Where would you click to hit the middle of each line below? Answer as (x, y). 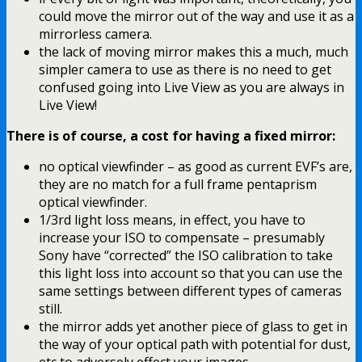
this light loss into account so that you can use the (191, 273)
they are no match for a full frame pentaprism (178, 184)
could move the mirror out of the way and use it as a (196, 16)
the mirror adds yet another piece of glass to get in (193, 326)
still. (51, 308)
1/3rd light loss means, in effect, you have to (172, 219)
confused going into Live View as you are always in (192, 87)
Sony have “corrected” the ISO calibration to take (186, 255)
